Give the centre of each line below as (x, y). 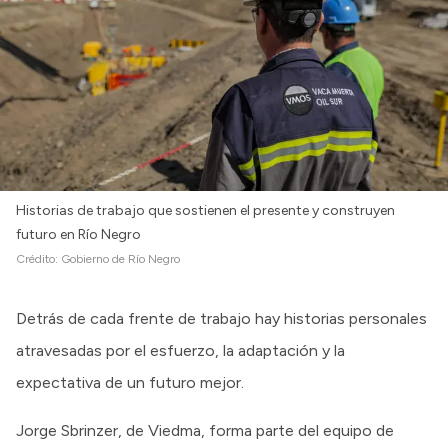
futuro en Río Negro (78, 234)
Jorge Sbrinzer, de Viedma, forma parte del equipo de (205, 430)
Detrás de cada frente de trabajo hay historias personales (221, 318)
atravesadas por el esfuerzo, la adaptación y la (180, 350)
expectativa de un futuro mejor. (130, 382)
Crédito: (38, 258)
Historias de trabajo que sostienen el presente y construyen (205, 210)
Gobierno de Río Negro (120, 258)
